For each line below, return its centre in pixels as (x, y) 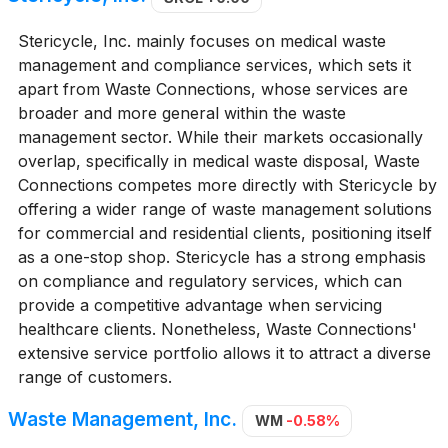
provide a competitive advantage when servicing (199, 304)
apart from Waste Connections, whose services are (212, 88)
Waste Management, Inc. (122, 419)
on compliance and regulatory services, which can (209, 280)
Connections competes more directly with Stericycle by (227, 184)
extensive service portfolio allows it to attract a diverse (224, 352)
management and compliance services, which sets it (214, 64)
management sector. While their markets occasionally (220, 136)
